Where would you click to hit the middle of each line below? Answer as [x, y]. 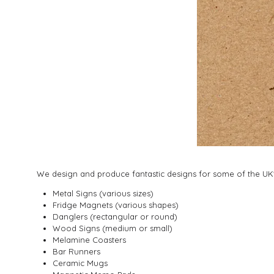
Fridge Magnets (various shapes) [116, 205]
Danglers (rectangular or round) [116, 217]
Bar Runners [76, 251]
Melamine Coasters [89, 240]
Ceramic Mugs [80, 263]
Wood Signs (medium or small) [113, 228]
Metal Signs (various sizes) [103, 193]
